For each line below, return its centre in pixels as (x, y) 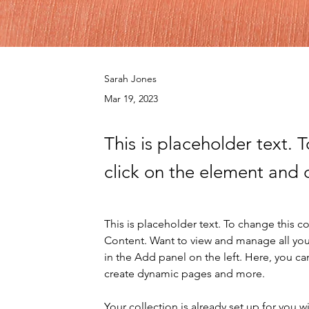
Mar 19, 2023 (131, 99)
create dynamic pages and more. (185, 273)
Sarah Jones (130, 79)
